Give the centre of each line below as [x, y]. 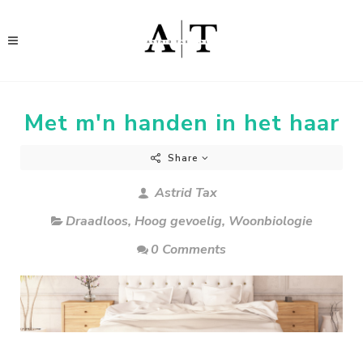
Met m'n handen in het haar [181, 123]
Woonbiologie [270, 221]
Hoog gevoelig [178, 221]
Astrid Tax [184, 193]
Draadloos [96, 221]
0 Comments [188, 250]
